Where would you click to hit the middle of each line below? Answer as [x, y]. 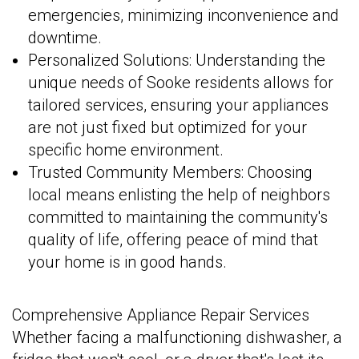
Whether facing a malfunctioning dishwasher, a [177, 338]
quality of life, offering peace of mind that [173, 240]
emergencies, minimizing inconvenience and [184, 16]
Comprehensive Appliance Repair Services [161, 315]
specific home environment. [126, 150]
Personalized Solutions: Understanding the [177, 61]
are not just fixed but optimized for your [167, 128]
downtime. [65, 38]
